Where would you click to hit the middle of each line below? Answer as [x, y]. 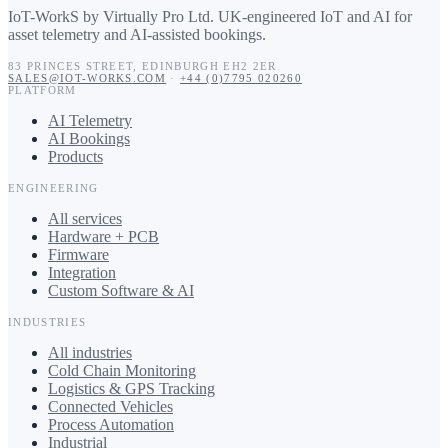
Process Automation [111, 425]
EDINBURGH [180, 66]
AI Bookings [89, 139]
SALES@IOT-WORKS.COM [87, 78]
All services [85, 219]
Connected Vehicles [110, 407]
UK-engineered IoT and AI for [315, 17]
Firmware [78, 255]
